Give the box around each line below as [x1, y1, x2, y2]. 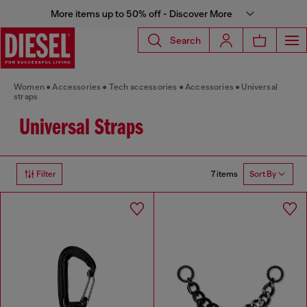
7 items [211, 169, 238, 179]
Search [170, 34, 201, 46]
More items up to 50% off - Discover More [50, 8, 232, 19]
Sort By [249, 169, 276, 179]
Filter [36, 169, 56, 179]
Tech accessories [108, 82, 177, 92]
